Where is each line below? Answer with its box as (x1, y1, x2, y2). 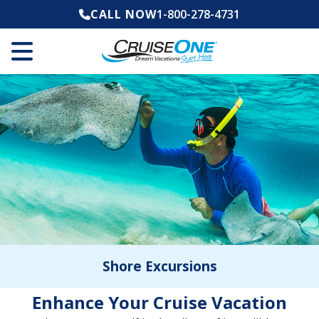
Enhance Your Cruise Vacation (32, 291, 287, 314)
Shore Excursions (102, 257, 217, 276)
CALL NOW (90, 6, 157, 22)
